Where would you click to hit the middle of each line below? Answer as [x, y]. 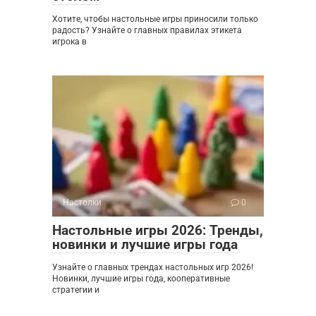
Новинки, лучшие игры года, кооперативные [141, 279]
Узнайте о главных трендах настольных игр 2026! [153, 267]
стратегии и [76, 290]
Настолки [82, 202]
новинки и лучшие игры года [145, 244]
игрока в [69, 42]
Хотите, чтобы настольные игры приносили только [155, 19]
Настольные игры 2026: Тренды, [158, 230]
